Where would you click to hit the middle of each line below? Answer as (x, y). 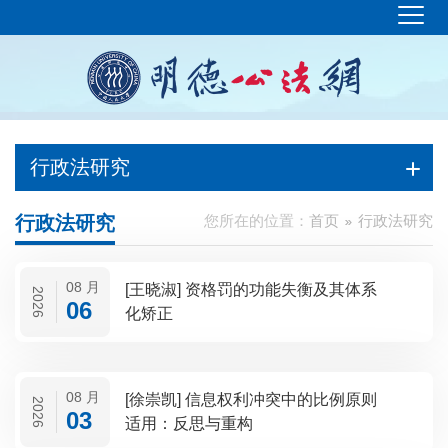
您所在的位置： (256, 220)
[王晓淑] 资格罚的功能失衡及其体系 (155, 289)
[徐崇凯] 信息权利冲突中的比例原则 (155, 399)
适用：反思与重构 (189, 423)
